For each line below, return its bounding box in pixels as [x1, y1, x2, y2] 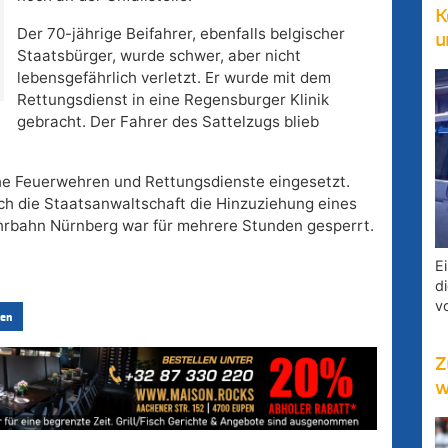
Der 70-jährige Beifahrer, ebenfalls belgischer [16, 24, 345, 44]
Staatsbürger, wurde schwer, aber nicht [16, 46, 301, 66]
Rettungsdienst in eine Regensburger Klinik [16, 90, 329, 110]
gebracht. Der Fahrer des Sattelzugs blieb [16, 112, 319, 132]
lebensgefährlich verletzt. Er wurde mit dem [16, 68, 331, 88]
